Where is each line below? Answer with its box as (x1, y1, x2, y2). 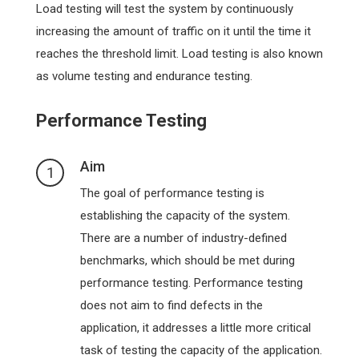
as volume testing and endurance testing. (36, 69, 252, 84)
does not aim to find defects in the (80, 298, 263, 313)
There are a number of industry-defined (80, 231, 287, 246)
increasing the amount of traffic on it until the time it (36, 24, 311, 39)
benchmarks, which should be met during (80, 253, 295, 268)
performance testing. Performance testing (80, 276, 303, 291)
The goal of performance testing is (80, 186, 264, 201)
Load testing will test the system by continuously (36, 2, 293, 17)
